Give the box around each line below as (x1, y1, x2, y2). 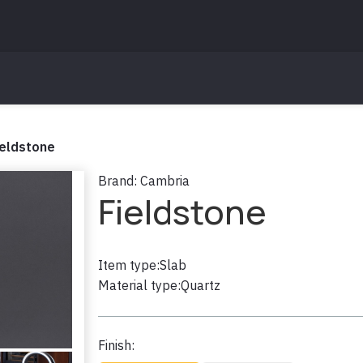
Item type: (97, 257, 160, 273)
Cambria (139, 173, 190, 189)
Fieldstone (97, 188, 267, 235)
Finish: (97, 337, 135, 353)
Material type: (97, 277, 181, 293)
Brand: (97, 173, 137, 189)
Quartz (180, 277, 220, 293)
